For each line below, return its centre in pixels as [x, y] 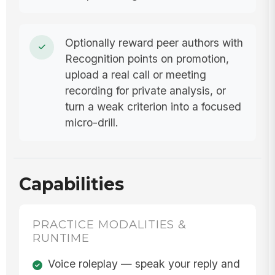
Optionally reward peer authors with [154, 42]
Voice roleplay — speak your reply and [144, 263]
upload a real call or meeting [135, 74]
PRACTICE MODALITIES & [110, 225]
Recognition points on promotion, [147, 58]
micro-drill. [91, 122]
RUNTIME [61, 238]
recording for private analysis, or [145, 90]
